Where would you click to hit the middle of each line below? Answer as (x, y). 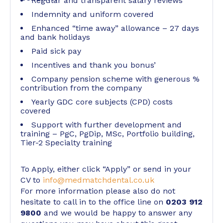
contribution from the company (81, 88)
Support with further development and (107, 125)
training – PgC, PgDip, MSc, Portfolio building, (108, 134)
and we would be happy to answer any (118, 213)
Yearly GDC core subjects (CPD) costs (102, 102)
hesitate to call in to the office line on (93, 202)
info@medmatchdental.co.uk (99, 180)
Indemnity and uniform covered (93, 14)
